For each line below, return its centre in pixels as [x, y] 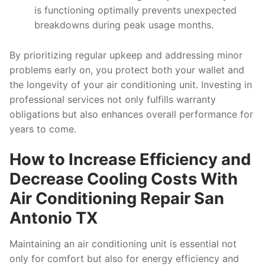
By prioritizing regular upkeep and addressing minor [126, 55]
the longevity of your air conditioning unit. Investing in [131, 84]
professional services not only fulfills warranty [113, 99]
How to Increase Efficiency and [130, 160]
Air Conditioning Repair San [117, 199]
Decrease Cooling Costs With [124, 179]
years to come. [43, 129]
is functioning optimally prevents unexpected [135, 10]
